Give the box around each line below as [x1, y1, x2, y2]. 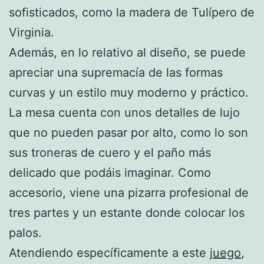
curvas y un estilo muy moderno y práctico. [9, 85, 249, 100]
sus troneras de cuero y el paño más [9, 145, 211, 160]
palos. [9, 225, 42, 240]
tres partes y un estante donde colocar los [9, 205, 245, 220]
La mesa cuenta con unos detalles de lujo [9, 105, 240, 120]
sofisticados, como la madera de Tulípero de [9, 5, 255, 19]
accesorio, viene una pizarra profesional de [9, 185, 249, 200]
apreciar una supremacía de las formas [9, 65, 223, 80]
